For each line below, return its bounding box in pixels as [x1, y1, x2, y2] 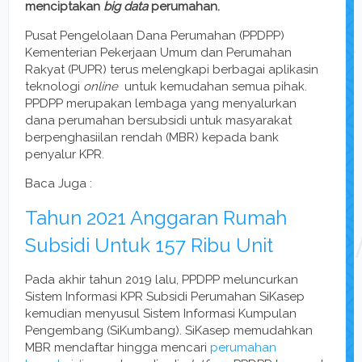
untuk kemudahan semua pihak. [118, 79, 307, 95]
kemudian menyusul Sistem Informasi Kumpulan [25, 306, 297, 322]
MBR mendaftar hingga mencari [25, 340, 210, 356]
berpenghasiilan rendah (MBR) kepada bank [25, 130, 279, 145]
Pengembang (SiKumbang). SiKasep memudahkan [25, 323, 313, 339]
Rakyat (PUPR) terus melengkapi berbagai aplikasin [25, 62, 318, 78]
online [83, 79, 118, 95]
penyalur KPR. [25, 147, 104, 162]
